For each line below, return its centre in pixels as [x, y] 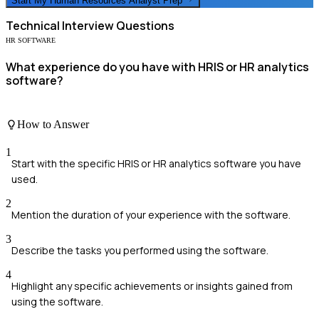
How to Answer [53, 124]
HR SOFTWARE [31, 41]
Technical [33, 26]
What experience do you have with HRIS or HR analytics [157, 67]
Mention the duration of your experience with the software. [151, 215]
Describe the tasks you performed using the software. [140, 251]
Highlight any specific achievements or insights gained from [152, 286]
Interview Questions [117, 26]
